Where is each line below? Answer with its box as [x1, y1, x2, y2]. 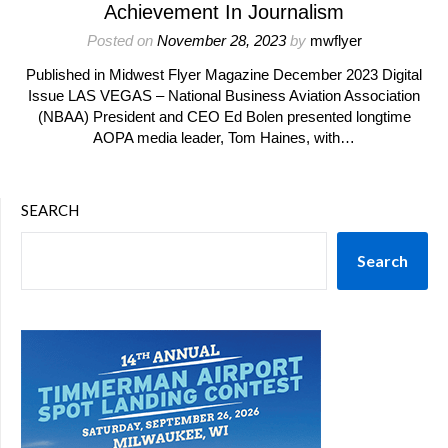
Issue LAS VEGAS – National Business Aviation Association [28, 87, 420, 104]
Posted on [86, 32, 157, 49]
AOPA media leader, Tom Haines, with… [93, 129, 355, 146]
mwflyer [309, 32, 362, 49]
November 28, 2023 [156, 32, 286, 49]
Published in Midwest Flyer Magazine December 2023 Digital [26, 66, 422, 83]
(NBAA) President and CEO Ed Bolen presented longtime [37, 108, 411, 125]
